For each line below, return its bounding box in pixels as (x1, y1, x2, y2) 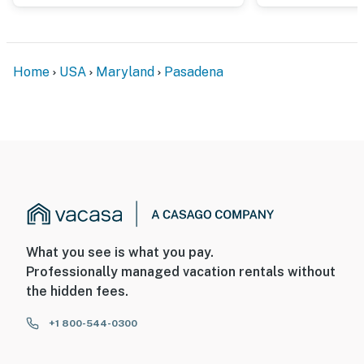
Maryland (96, 63, 154, 80)
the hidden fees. (26, 284, 128, 300)
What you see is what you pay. (26, 245, 214, 261)
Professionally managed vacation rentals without (26, 264, 336, 280)
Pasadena (164, 63, 223, 80)
